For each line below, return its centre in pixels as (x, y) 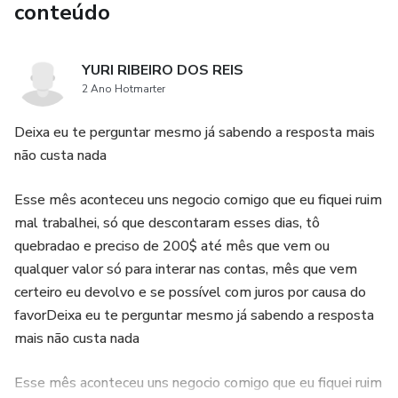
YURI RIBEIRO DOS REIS (163, 70)
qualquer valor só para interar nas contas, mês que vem (186, 269)
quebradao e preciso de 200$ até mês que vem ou (172, 246)
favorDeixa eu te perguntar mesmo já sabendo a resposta (194, 315)
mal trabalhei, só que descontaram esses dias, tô (167, 223)
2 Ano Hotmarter (123, 89)
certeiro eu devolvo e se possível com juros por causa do (190, 292)
